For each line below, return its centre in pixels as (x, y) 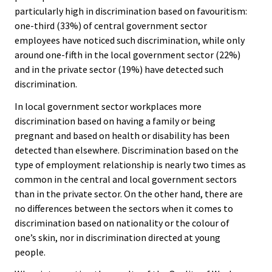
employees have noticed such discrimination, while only (130, 40)
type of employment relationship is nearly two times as (130, 164)
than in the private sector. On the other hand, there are (129, 193)
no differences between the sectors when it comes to (124, 208)
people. (30, 252)
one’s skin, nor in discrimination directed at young (117, 237)
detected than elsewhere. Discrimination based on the (127, 150)
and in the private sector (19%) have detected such (119, 69)
